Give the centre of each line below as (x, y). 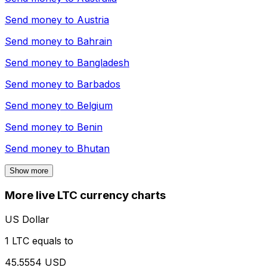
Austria (93, 20)
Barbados (99, 84)
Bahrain (94, 41)
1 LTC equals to (39, 240)
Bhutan (93, 149)
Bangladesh (103, 63)
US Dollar (27, 219)
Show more (29, 171)
